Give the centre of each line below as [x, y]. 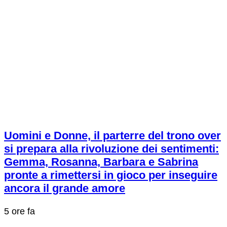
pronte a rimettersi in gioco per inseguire [111, 175]
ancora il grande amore [65, 188]
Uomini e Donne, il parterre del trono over [112, 136]
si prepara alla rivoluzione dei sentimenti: [111, 149]
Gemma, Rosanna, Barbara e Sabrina [101, 162]
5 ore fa [20, 212]
